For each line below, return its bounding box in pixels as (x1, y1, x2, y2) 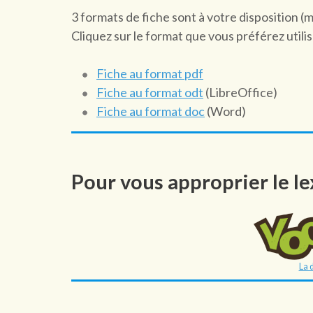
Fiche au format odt (96, 84, 203, 100)
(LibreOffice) (203, 84, 277, 100)
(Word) (205, 103, 246, 119)
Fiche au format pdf (96, 65, 203, 81)
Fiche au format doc (96, 103, 205, 119)
